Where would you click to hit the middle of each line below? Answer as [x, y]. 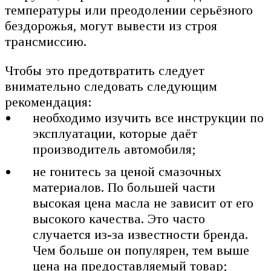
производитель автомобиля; [115, 149]
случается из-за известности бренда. [141, 235]
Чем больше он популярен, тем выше [141, 250]
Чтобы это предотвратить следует [105, 71]
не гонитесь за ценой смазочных [127, 172]
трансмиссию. [46, 42]
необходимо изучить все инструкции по [149, 118]
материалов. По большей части [124, 188]
